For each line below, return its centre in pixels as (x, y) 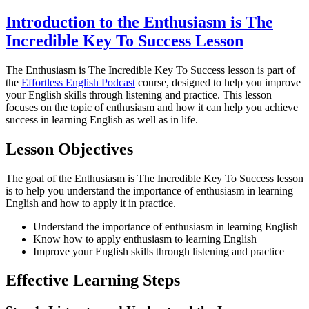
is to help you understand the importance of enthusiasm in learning (149, 190)
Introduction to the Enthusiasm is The (139, 22)
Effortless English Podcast (78, 82)
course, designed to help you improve (218, 82)
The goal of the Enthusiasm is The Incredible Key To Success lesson (154, 178)
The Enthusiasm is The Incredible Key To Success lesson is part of (150, 70)
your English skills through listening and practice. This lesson (139, 94)
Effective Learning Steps (93, 280)
